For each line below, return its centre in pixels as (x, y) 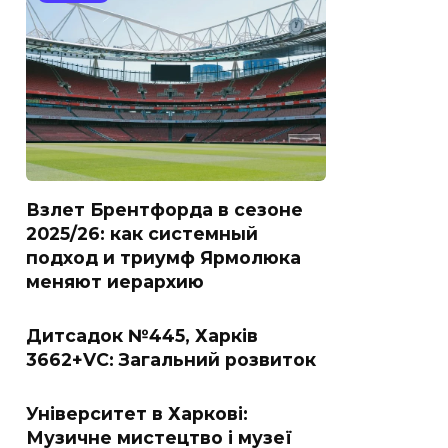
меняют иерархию (115, 281)
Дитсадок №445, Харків (142, 335)
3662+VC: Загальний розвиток (171, 359)
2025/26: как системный (142, 233)
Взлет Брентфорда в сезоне (164, 209)
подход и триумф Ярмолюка (163, 257)
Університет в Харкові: (137, 413)
